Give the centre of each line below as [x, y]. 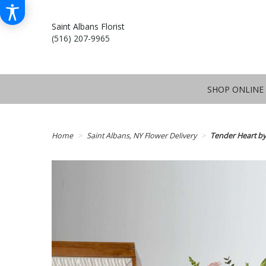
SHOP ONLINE [236, 90]
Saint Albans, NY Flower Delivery [142, 136]
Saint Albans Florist [88, 26]
